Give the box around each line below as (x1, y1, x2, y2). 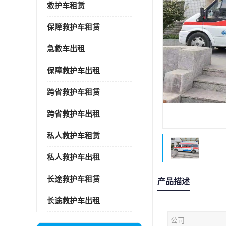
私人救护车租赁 (47, 132, 100, 140)
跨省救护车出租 (47, 110, 100, 118)
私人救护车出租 (47, 153, 100, 161)
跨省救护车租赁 (47, 88, 100, 96)
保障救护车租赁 (47, 23, 100, 31)
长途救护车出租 (47, 197, 100, 205)
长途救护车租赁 (47, 175, 100, 183)
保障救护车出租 (47, 67, 100, 75)
